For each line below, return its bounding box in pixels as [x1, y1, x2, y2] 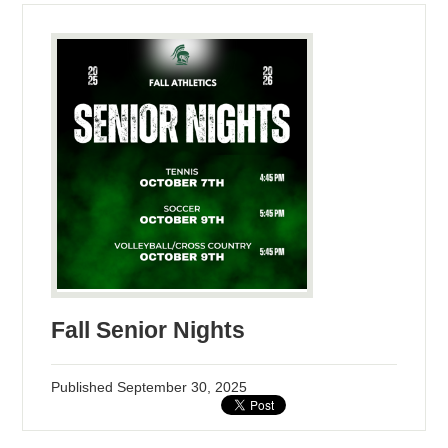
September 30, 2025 [117, 379, 248, 396]
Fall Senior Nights [51, 317, 246, 344]
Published [51, 379, 118, 396]
